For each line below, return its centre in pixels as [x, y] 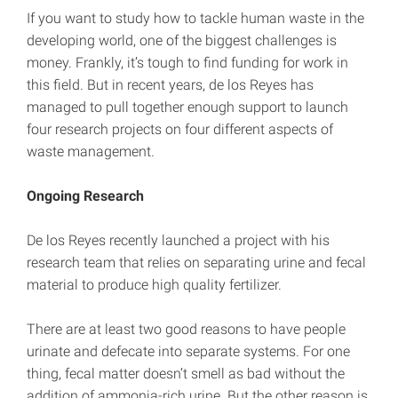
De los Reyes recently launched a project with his [178, 241]
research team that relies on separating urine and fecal [196, 263]
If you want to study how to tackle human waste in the [195, 19]
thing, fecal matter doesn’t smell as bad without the [186, 374]
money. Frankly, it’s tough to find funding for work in [187, 63]
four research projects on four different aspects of [180, 130]
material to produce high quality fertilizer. [154, 285]
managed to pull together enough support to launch [187, 107]
